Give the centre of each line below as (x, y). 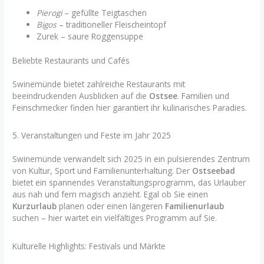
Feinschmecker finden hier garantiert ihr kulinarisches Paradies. (130, 107)
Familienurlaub (195, 206)
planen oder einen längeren (111, 206)
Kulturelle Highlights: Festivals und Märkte (89, 246)
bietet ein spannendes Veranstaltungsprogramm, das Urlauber (129, 183)
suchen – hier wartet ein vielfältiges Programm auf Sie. (115, 218)
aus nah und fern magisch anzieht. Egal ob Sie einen (110, 194)
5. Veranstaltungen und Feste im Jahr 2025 (92, 136)
